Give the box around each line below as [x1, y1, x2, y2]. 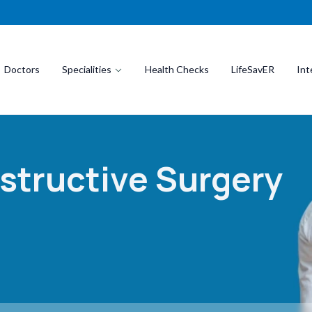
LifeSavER [231, 63, 274, 75]
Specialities [61, 63, 111, 75]
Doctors [3, 63, 40, 75]
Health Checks [144, 63, 209, 75]
